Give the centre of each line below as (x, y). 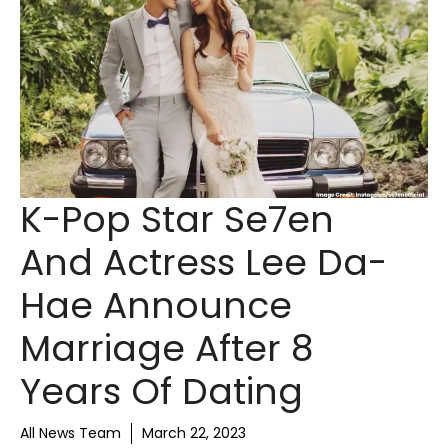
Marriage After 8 (166, 348)
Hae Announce (156, 305)
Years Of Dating (161, 391)
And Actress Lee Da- (203, 262)
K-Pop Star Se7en (177, 219)
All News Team (70, 432)
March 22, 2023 (194, 432)
